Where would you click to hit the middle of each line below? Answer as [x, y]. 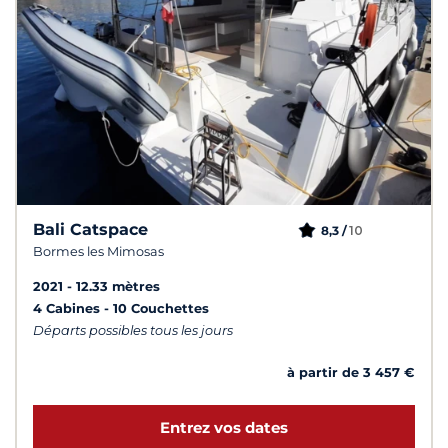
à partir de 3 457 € [351, 373]
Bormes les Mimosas [98, 252]
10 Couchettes [161, 309]
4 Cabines [68, 309]
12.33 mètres [118, 287]
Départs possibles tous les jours [133, 331]
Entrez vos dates [224, 428]
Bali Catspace [90, 230]
